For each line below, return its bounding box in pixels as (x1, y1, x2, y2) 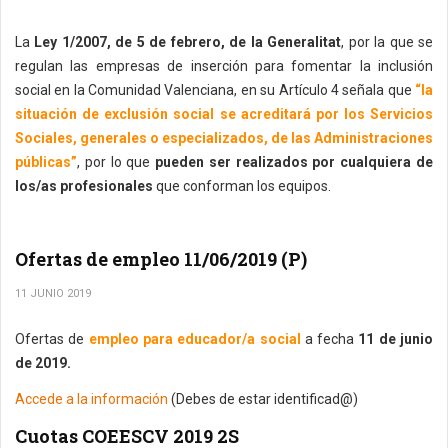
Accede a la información (15, 391, 168, 407)
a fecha (304, 331, 359, 347)
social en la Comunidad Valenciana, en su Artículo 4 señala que (15, 82, 415, 98)
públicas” (15, 154, 77, 170)
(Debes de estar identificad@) (168, 391, 358, 407)
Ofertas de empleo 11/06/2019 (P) (15, 247, 307, 271)
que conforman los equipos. (153, 178, 334, 194)
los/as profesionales (15, 178, 153, 194)
